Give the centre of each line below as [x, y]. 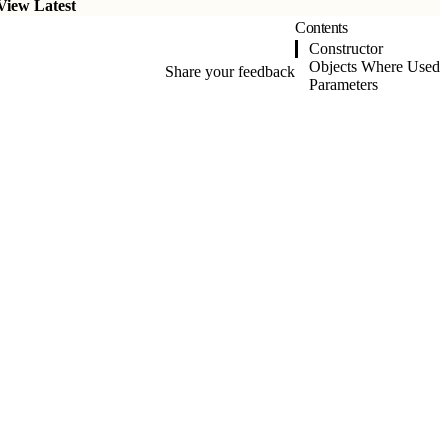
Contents [321, 27]
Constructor [346, 48]
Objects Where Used [374, 66]
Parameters [343, 84]
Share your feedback [230, 71]
